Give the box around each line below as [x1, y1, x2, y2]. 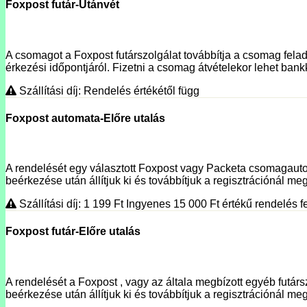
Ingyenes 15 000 [126, 198, 210, 210]
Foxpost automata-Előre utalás [5, 112, 165, 124]
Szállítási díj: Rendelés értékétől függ [16, 84, 199, 97]
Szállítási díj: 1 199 [16, 198, 114, 210]
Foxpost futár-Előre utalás [5, 225, 140, 238]
